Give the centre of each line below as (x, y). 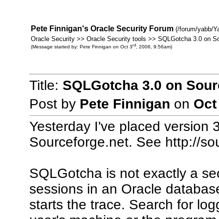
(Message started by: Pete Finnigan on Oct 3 (81, 47)
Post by (54, 104)
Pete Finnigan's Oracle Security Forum (102, 29)
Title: (46, 85)
